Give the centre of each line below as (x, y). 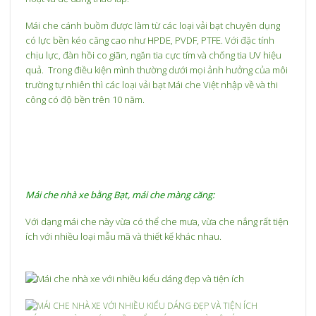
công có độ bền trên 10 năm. (85, 100)
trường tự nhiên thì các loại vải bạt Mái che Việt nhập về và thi (152, 85)
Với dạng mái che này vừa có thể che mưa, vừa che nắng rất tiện (157, 221)
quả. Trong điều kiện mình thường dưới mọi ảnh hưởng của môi (157, 70)
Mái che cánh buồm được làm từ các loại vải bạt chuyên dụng (153, 26)
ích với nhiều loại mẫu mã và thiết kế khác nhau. (124, 236)
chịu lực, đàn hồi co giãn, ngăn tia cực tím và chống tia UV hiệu (154, 55)
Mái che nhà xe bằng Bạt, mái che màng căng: (120, 195)
